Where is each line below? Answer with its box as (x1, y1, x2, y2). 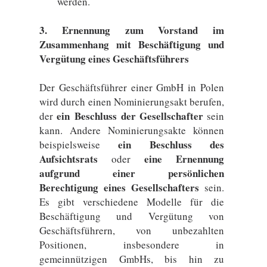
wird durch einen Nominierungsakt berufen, (39, 95, 224, 108)
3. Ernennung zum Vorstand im (39, 23, 224, 38)
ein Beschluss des (118, 137, 225, 152)
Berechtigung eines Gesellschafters (39, 180, 204, 195)
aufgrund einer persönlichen (39, 166, 224, 181)
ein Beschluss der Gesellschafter (57, 108, 203, 123)
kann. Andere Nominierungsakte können (39, 123, 224, 137)
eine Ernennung (144, 151, 224, 166)
